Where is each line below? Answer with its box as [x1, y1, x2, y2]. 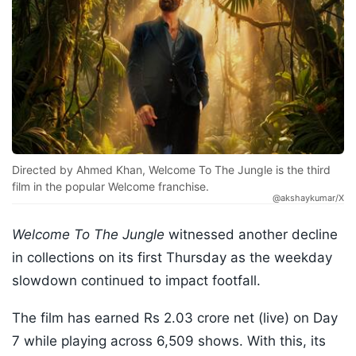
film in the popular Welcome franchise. [12, 180, 209, 194]
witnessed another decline [164, 226, 338, 243]
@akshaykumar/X [273, 192, 344, 204]
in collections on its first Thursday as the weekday [12, 250, 332, 266]
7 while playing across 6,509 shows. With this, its [12, 333, 326, 350]
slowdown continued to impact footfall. [12, 273, 261, 289]
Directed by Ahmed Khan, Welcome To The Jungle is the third [12, 163, 331, 177]
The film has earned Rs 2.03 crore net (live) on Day [12, 310, 338, 327]
